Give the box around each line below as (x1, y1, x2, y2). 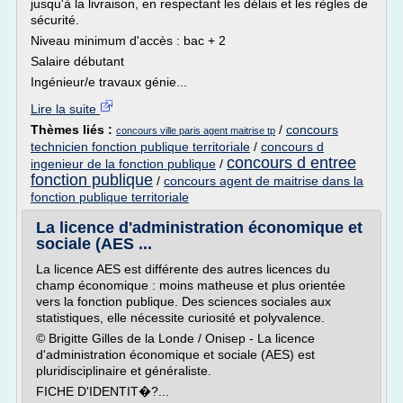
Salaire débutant (31, 54, 124, 68)
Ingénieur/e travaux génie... (31, 75, 187, 89)
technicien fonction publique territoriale (31, 139, 250, 154)
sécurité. (31, 13, 79, 27)
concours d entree (227, 154, 356, 172)
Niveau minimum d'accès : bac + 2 (31, 33, 226, 48)
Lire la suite (31, 102, 100, 116)
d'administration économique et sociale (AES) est (36, 347, 315, 362)
